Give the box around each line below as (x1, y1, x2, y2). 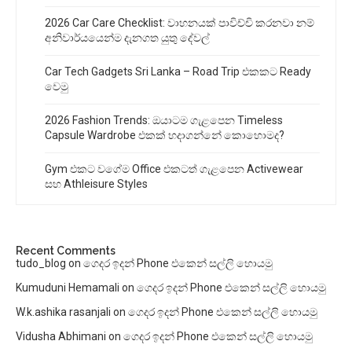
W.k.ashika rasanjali (16, 305, 111, 318)
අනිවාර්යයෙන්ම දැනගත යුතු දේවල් (45, 31, 210, 44)
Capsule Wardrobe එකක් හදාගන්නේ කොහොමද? (45, 128, 284, 141)
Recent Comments (16, 244, 115, 257)
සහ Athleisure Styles (45, 177, 148, 190)
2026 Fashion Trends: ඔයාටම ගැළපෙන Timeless (45, 113, 283, 126)
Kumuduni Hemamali (16, 280, 119, 294)
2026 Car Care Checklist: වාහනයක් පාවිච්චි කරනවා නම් (45, 16, 314, 29)
